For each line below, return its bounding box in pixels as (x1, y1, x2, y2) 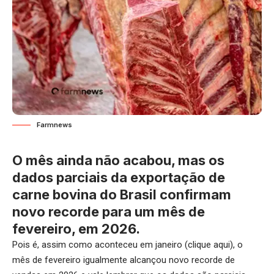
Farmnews (37, 120, 72, 130)
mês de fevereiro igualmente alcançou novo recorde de (12, 254, 235, 266)
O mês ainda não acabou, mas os (12, 152, 224, 169)
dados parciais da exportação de (12, 169, 225, 186)
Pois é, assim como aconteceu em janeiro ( (12, 239, 188, 251)
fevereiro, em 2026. (12, 221, 140, 237)
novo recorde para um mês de (12, 204, 205, 220)
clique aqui (188, 239, 230, 251)
